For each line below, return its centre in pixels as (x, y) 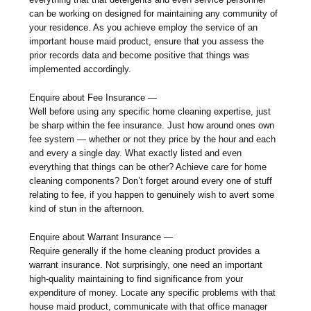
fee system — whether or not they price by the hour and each (153, 140)
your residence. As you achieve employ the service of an (144, 28)
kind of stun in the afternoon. (87, 209)
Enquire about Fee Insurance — (93, 98)
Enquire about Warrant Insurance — (101, 237)
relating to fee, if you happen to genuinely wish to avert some (152, 195)
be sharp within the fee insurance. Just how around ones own (152, 126)
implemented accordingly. (81, 69)
